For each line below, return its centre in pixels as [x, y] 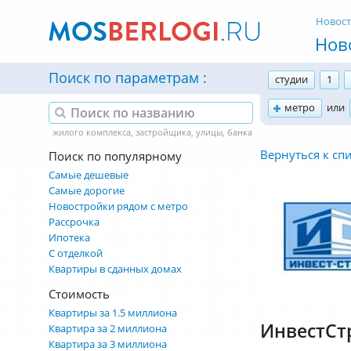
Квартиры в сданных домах [115, 269]
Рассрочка [74, 222]
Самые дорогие [87, 190]
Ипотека [69, 237]
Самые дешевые [89, 175]
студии [291, 79]
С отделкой [76, 253]
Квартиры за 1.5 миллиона [113, 313]
